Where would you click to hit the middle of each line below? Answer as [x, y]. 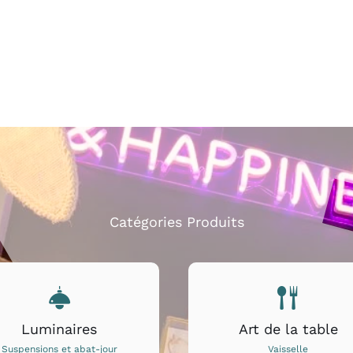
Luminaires [59, 329]
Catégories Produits [176, 221]
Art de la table [288, 329]
